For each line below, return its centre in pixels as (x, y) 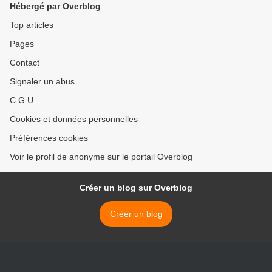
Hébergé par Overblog (55, 6)
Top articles (32, 25)
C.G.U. (23, 100)
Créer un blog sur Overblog (136, 188)
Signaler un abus (42, 82)
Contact (25, 63)
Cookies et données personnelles (74, 119)
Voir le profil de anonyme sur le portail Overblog (101, 157)
